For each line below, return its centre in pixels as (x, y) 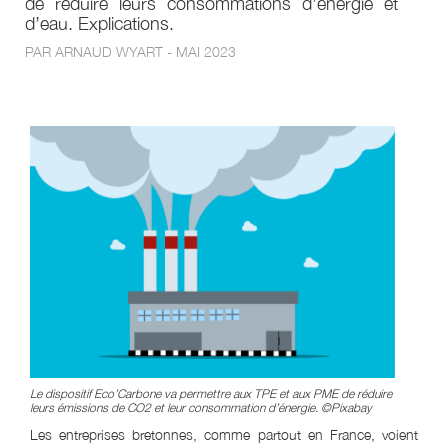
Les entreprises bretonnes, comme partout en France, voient (224, 434)
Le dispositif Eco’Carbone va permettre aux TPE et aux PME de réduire (211, 393)
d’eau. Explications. (99, 23)
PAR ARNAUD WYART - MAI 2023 (130, 51)
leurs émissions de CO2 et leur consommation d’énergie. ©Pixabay (201, 407)
